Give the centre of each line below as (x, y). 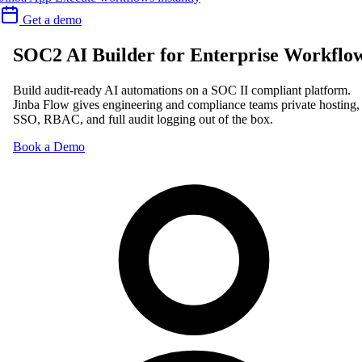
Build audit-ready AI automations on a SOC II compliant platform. (182, 90)
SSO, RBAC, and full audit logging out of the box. (143, 119)
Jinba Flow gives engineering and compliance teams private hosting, (186, 104)
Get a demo (52, 19)
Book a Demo (49, 146)
